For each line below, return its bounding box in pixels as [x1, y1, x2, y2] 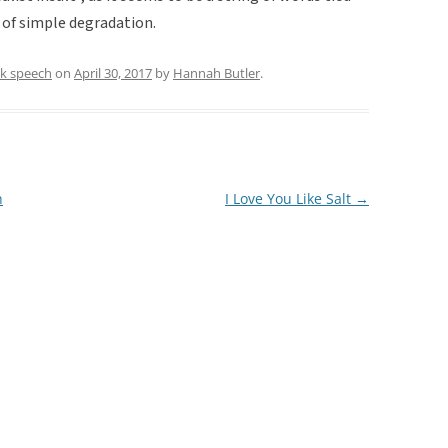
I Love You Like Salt [224, 188, 355, 208]
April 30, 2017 [74, 63, 152, 82]
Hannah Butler [173, 63, 260, 82]
